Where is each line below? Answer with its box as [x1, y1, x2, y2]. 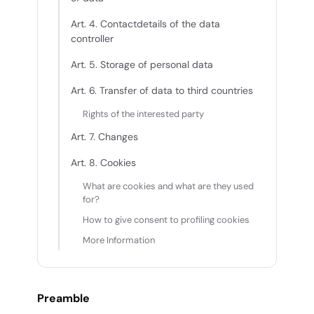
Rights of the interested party [83, 108, 204, 120]
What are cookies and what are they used [83, 180, 254, 192]
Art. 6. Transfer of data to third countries [71, 84, 253, 97]
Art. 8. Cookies [71, 156, 136, 169]
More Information [83, 234, 155, 246]
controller [71, 32, 114, 45]
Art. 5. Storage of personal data [71, 58, 213, 71]
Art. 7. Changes [71, 130, 138, 143]
